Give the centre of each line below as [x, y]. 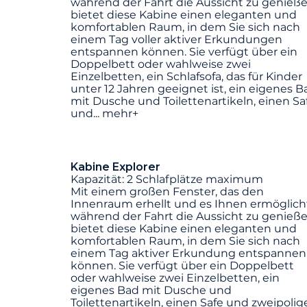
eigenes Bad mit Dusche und [151, 291]
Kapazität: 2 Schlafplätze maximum [167, 180]
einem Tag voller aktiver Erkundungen [176, 40]
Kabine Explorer [115, 167]
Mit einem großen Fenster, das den [167, 192]
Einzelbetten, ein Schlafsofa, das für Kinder [186, 77]
